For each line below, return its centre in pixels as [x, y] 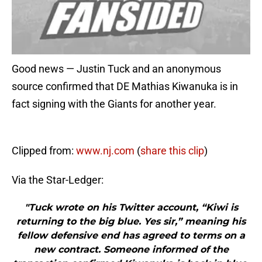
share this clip [172, 151]
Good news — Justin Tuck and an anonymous [116, 69]
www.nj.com [105, 151]
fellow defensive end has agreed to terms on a [131, 236]
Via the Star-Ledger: [58, 180]
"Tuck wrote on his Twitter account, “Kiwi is [131, 208]
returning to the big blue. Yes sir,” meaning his [131, 222]
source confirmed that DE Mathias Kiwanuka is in [125, 87]
